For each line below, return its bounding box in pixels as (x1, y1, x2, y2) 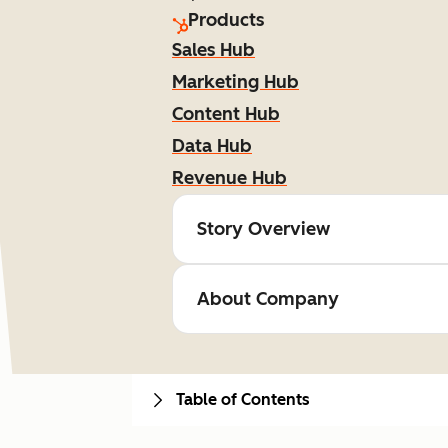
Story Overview (197, 218, 330, 240)
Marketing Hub (172, 71, 299, 93)
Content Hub (172, 103, 280, 125)
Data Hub (172, 135, 252, 157)
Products (188, 9, 264, 31)
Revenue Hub (172, 167, 287, 189)
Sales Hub (172, 39, 255, 61)
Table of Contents (176, 390, 310, 409)
